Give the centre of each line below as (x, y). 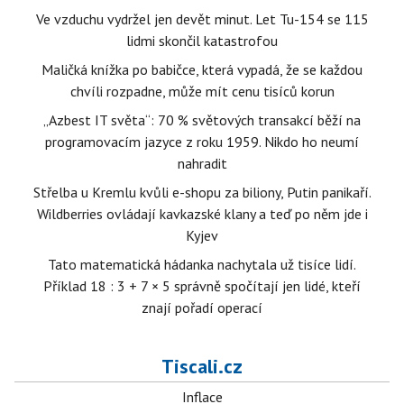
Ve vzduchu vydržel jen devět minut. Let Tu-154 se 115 (202, 19)
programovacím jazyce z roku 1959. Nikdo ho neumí (202, 142)
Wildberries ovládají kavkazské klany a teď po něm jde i (202, 214)
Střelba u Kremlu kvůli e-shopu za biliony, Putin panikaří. (202, 192)
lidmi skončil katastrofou (202, 41)
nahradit (202, 163)
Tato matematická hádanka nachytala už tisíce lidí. (202, 264)
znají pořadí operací (202, 308)
